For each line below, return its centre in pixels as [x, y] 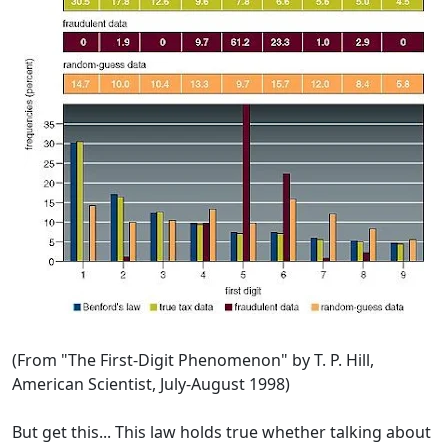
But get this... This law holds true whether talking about [221, 432]
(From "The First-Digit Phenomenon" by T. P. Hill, [193, 360]
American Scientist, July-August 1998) [151, 384]
